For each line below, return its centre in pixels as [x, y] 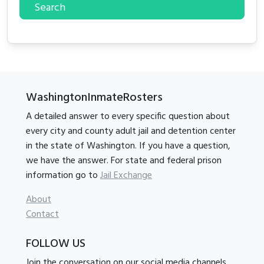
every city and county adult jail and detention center [131, 131]
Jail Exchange [126, 175]
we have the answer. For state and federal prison [124, 161]
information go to [63, 175]
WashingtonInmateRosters [94, 98]
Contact [42, 214]
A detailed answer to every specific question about [128, 116]
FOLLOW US [56, 244]
